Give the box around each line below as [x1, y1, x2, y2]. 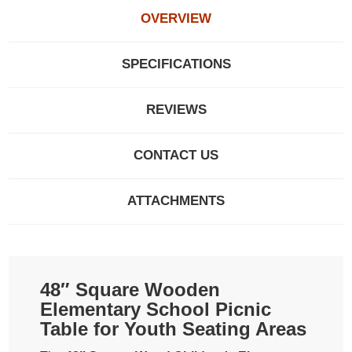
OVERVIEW [141, 10, 211, 26]
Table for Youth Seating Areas [40, 317, 307, 339]
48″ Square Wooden [40, 278, 221, 300]
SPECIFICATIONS [121, 56, 231, 71]
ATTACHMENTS [127, 192, 225, 208]
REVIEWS [145, 101, 207, 117]
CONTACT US [134, 147, 218, 163]
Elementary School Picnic [40, 298, 272, 320]
